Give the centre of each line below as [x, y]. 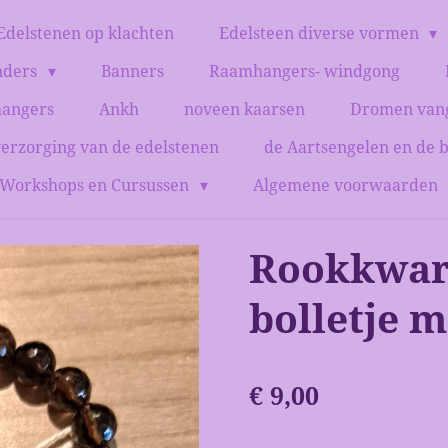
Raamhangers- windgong [304, 71]
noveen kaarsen [244, 109]
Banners [132, 71]
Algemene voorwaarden [347, 185]
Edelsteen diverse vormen [320, 33]
